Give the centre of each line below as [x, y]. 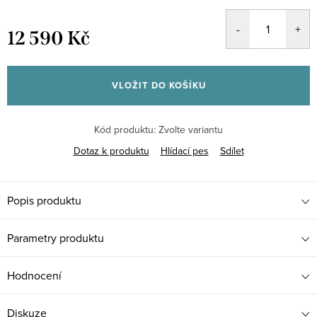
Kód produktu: [125, 129]
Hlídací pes [184, 151]
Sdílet [232, 151]
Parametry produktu [56, 238]
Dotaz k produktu [111, 151]
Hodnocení [34, 275]
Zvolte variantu [191, 129]
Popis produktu [44, 200]
